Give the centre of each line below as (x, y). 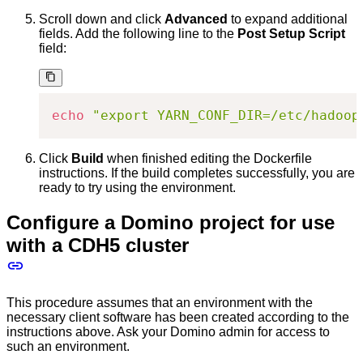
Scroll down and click (102, 19)
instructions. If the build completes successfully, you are (197, 173)
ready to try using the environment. (137, 188)
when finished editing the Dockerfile (208, 159)
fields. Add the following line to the (138, 33)
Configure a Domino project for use (171, 223)
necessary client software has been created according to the (178, 318)
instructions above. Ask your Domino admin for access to (168, 332)
